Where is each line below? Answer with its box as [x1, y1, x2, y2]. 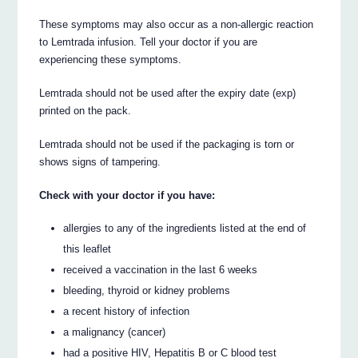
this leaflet [63, 242, 112, 255]
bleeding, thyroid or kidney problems [63, 284, 231, 296]
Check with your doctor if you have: [39, 189, 216, 202]
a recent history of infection [63, 304, 190, 317]
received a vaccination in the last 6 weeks [63, 263, 258, 276]
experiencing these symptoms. [39, 54, 182, 66]
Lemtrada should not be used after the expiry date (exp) [39, 87, 296, 100]
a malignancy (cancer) [63, 325, 166, 338]
